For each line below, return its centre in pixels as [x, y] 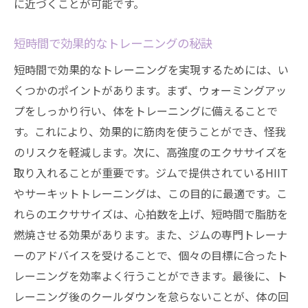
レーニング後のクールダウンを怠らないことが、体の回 [151, 296]
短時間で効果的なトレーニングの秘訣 [113, 43]
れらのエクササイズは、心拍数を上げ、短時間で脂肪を [151, 214]
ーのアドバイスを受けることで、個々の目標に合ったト [151, 255]
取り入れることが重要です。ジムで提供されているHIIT [151, 173]
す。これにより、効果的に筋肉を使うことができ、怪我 [150, 131]
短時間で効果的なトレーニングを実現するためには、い [151, 69]
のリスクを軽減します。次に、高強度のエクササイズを [151, 152]
